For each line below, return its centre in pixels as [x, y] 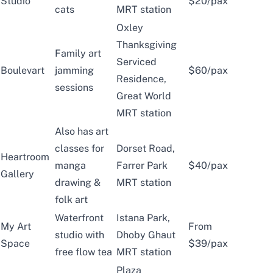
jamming [74, 70]
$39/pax [208, 243]
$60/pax [208, 70]
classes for [80, 148]
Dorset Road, [146, 148]
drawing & [78, 182]
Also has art [82, 131]
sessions [74, 87]
